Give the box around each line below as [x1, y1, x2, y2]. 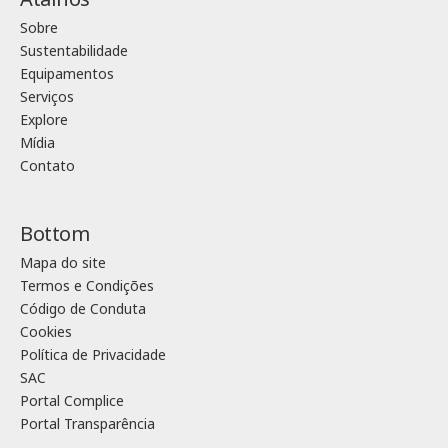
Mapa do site [20, 252, 106, 272]
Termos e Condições [20, 275, 154, 295]
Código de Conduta [20, 298, 146, 318]
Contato [20, 155, 75, 175]
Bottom [20, 219, 89, 247]
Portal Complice [20, 390, 124, 410]
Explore [20, 109, 68, 129]
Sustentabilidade [20, 40, 128, 60]
